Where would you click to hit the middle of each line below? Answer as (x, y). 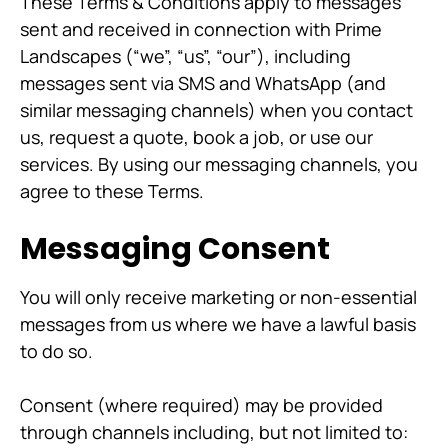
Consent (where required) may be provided (201, 405)
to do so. (56, 351)
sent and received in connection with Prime (201, 29)
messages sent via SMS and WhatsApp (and (203, 83)
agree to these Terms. (112, 191)
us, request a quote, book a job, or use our (196, 137)
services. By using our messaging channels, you (219, 164)
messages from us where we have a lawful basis (218, 324)
